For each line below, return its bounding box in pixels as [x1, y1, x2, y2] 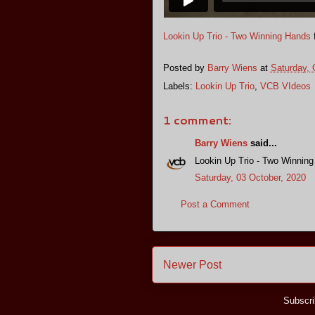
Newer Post [162, 259, 221, 271]
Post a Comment [180, 198, 250, 210]
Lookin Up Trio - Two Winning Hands [162, 31, 311, 42]
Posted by [162, 62, 207, 73]
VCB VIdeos [259, 81, 311, 92]
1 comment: [162, 112, 231, 129]
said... [247, 138, 277, 149]
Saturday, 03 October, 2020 [194, 172, 306, 184]
